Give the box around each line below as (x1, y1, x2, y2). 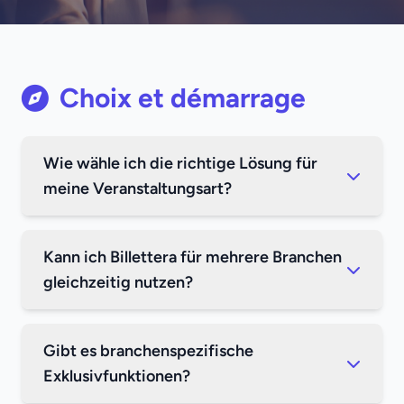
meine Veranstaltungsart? (43, 179, 232, 198)
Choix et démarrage (60, 81, 306, 115)
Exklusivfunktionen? (43, 366, 190, 386)
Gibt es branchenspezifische (43, 341, 253, 361)
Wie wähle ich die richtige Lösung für (43, 153, 317, 173)
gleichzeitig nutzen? (43, 272, 193, 292)
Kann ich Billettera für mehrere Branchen (43, 247, 342, 267)
